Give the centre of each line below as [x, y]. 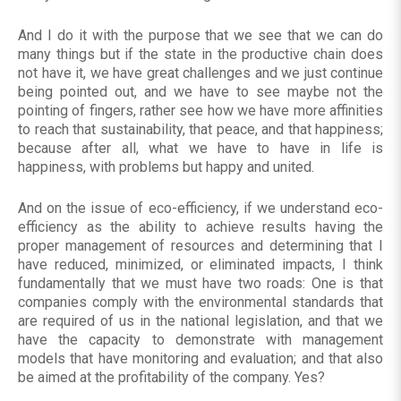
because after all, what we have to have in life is [200, 149]
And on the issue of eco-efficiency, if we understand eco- [200, 209]
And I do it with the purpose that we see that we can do [200, 36]
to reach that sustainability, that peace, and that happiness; [200, 130]
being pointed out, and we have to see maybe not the [200, 92]
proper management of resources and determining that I [200, 246]
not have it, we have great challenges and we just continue [200, 73]
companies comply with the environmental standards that [200, 303]
